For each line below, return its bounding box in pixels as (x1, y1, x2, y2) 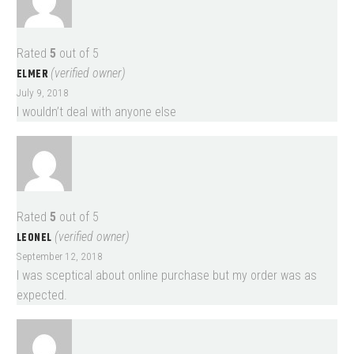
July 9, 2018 (17, 86, 69, 100)
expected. (17, 288, 67, 303)
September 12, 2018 (17, 250, 103, 263)
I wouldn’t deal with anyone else (17, 104, 176, 120)
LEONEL (17, 229, 55, 247)
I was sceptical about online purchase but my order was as (17, 268, 317, 284)
